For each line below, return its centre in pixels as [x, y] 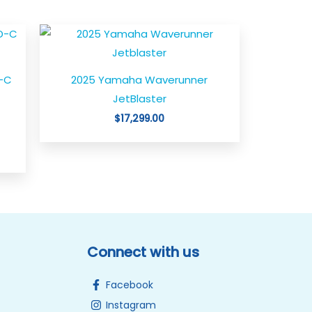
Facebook [129, 284]
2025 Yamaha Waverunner [140, 79]
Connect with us [143, 252]
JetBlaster [139, 98]
